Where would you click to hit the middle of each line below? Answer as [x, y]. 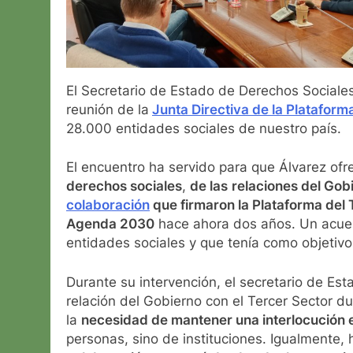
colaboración [108, 205]
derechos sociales [124, 186]
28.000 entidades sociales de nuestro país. [204, 128]
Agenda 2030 [110, 224]
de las [209, 186]
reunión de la [108, 109]
